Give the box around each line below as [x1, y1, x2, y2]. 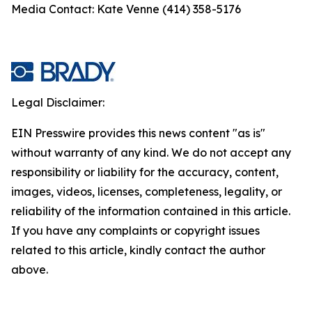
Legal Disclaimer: [11, 95, 104, 109]
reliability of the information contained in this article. [11, 204, 290, 218]
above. [11, 263, 48, 276]
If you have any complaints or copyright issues [11, 224, 260, 237]
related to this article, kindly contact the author [11, 243, 265, 257]
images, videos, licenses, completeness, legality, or [11, 185, 282, 198]
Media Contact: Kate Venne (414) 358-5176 [11, 2, 241, 16]
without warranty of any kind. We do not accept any [11, 146, 291, 159]
